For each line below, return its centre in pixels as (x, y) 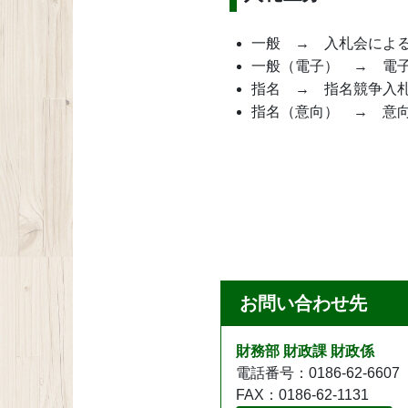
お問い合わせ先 (303, 304)
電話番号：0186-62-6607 (318, 373)
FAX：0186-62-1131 (302, 395)
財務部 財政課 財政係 (305, 352)
